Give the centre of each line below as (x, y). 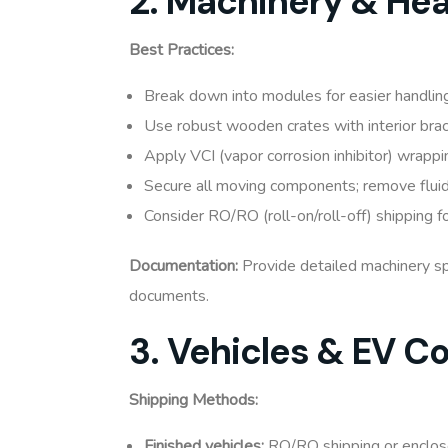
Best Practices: (181, 50)
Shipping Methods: (193, 400)
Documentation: (183, 266)
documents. (169, 296)
